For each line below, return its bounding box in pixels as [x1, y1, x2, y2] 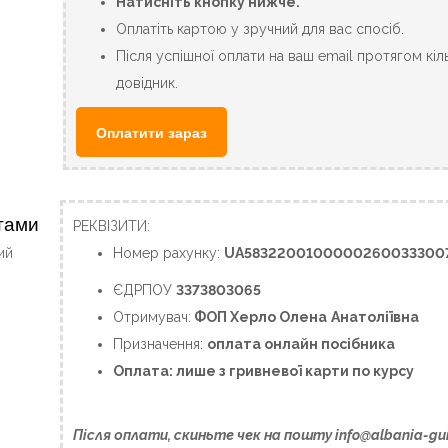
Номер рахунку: [113, 245, 225, 261]
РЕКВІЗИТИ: [73, 218, 151, 234]
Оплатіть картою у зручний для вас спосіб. [116, 21, 405, 37]
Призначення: [113, 336, 208, 352]
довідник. [116, 75, 179, 91]
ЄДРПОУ [113, 282, 177, 298]
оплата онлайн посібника [207, 336, 396, 352]
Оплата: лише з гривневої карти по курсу [113, 363, 415, 379]
